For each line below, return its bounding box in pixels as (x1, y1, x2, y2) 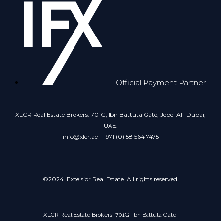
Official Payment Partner (116, 78, 206, 88)
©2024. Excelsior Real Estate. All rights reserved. (42, 175, 179, 183)
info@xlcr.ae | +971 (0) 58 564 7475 (62, 133, 159, 141)
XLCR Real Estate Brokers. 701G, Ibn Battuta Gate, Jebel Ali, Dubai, (15, 111, 206, 119)
